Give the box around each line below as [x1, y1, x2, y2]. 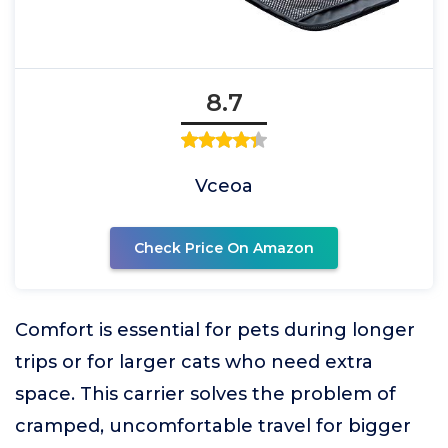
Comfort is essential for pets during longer [15, 318, 415, 341]
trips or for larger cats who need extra [15, 350, 373, 373]
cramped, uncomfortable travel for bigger [15, 414, 411, 437]
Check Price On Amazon [134, 238, 314, 257]
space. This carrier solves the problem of [15, 382, 396, 405]
